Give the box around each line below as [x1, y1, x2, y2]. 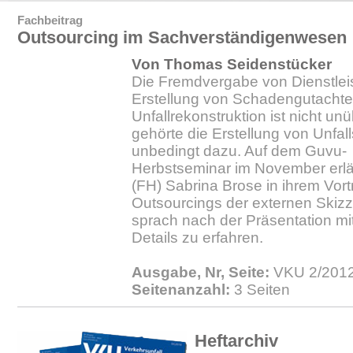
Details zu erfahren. [132, 229, 263, 246]
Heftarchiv [195, 331, 278, 351]
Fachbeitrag [17, 13, 83, 27]
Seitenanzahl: [132, 281, 230, 298]
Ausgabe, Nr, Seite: [132, 264, 269, 281]
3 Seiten [230, 281, 290, 298]
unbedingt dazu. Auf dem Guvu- [132, 143, 347, 159]
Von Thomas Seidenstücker [132, 56, 332, 72]
